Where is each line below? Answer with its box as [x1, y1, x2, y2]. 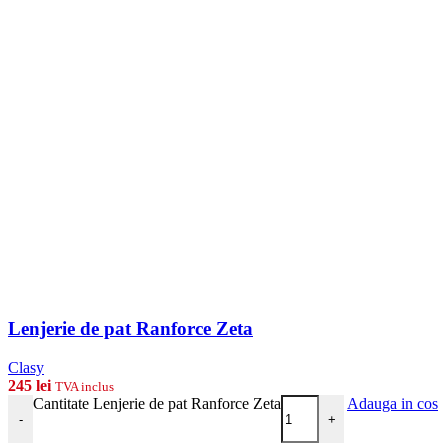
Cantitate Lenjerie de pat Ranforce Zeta [33, 395, 281, 413]
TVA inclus [55, 379, 114, 395]
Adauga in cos [347, 395, 438, 413]
